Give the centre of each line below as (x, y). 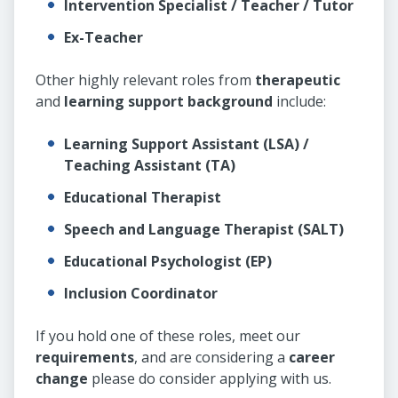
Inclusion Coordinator (141, 294)
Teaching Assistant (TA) (150, 166)
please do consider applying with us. (210, 379)
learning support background (168, 102)
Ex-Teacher (103, 38)
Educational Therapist (143, 198)
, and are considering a (211, 358)
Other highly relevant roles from (145, 80)
